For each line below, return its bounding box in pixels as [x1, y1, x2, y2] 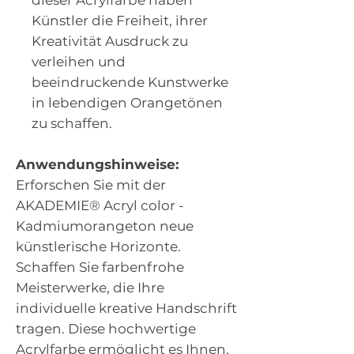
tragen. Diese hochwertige [16, 321, 196, 337]
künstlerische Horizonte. [16, 239, 181, 255]
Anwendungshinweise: [16, 156, 179, 173]
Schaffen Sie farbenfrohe [16, 259, 184, 276]
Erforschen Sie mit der [16, 177, 166, 194]
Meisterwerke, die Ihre [16, 280, 164, 296]
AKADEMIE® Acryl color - [16, 198, 184, 214]
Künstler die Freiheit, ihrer [32, 13, 208, 29]
